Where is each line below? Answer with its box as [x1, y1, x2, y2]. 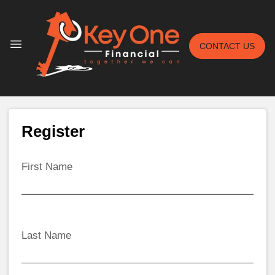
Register [21, 122, 85, 141]
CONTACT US [199, 41, 255, 51]
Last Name [21, 229, 71, 241]
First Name [21, 160, 72, 172]
